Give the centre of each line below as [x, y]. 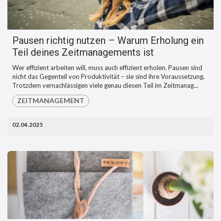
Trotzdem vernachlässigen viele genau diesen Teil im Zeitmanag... [105, 85]
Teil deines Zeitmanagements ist [83, 52]
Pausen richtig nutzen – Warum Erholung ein [108, 40]
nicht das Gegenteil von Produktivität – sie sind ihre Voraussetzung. [109, 76]
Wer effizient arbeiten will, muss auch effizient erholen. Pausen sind [107, 67]
